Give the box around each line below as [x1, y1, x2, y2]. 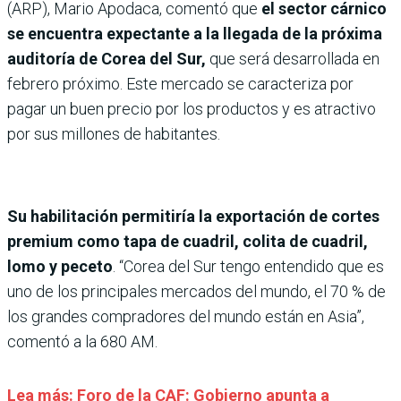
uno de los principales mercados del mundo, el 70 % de [7, 282, 386, 302]
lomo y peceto [7, 257, 113, 277]
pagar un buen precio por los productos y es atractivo [7, 99, 376, 119]
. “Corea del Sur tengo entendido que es [113, 257, 384, 277]
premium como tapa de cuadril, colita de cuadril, [7, 232, 368, 252]
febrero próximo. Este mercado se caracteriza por [7, 74, 354, 94]
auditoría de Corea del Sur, [7, 49, 209, 69]
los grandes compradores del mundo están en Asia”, [7, 307, 364, 327]
